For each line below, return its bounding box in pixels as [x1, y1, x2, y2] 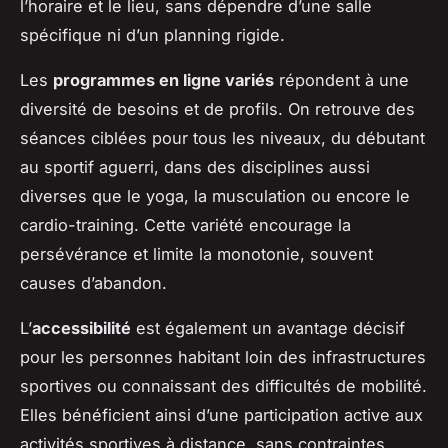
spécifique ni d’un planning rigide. [20, 25, 285, 46]
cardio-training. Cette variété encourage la [20, 215, 351, 236]
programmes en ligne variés [53, 70, 274, 91]
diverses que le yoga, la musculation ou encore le [20, 186, 410, 207]
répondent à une [274, 70, 409, 91]
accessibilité [32, 318, 131, 339]
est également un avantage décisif [131, 318, 405, 339]
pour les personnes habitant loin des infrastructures [20, 347, 426, 368]
